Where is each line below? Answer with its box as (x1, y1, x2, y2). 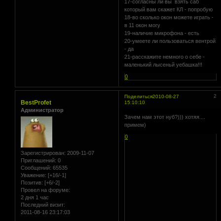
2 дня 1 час (21, 194, 49, 200)
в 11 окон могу (124, 22, 161, 28)
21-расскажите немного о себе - (124, 53, 205, 60)
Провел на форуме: (21, 186, 70, 193)
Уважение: (21, 172, 46, 178)
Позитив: (21, 179, 43, 185)
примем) (124, 121, 147, 128)
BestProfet (21, 99, 51, 107)
